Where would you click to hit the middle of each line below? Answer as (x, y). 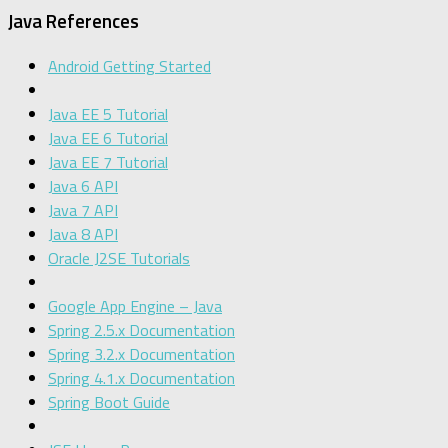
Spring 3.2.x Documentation (141, 354)
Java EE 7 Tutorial (108, 162)
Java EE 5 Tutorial (108, 114)
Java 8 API (83, 234)
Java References (73, 21)
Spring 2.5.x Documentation (141, 330)
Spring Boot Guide (109, 402)
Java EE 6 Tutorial (108, 138)
